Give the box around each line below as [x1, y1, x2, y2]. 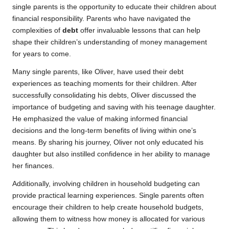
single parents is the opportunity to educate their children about [12, 3, 216, 11]
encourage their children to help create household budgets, [12, 203, 203, 212]
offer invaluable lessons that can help [78, 27, 200, 35]
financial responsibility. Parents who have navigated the [12, 15, 191, 23]
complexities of [12, 27, 62, 35]
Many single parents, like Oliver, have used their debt [12, 68, 184, 76]
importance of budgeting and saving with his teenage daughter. [12, 103, 216, 111]
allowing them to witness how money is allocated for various [12, 215, 205, 223]
